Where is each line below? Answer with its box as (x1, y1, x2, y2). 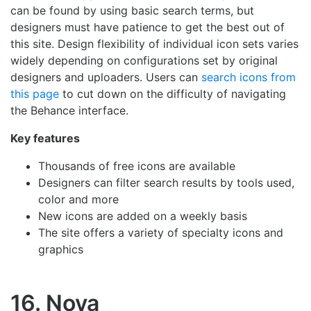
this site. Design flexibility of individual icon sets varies (10, 37, 299, 51)
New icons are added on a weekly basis (38, 209, 247, 224)
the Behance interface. (10, 103, 128, 118)
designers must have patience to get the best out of (10, 20, 285, 35)
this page (10, 87, 59, 101)
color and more (38, 192, 119, 207)
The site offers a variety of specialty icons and (38, 226, 283, 240)
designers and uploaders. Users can (10, 70, 201, 85)
